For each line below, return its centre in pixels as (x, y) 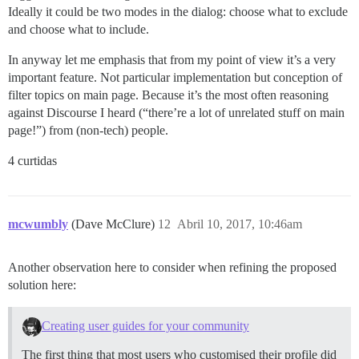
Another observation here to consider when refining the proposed (172, 268)
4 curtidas (32, 161)
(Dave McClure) (115, 224)
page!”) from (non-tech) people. (88, 131)
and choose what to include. (79, 30)
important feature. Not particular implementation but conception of (175, 78)
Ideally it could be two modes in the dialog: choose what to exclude (178, 12)
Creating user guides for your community (145, 326)
